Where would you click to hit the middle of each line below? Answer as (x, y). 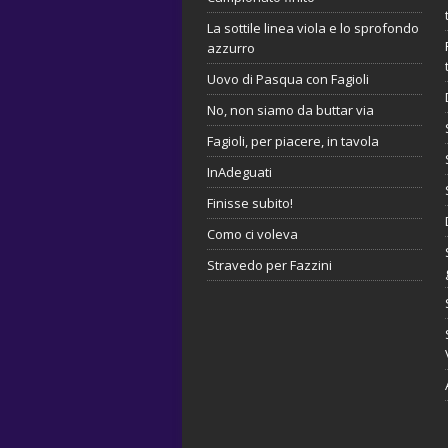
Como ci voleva (252, 233)
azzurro (231, 47)
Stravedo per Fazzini (269, 264)
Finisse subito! (250, 202)
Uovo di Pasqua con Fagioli (288, 78)
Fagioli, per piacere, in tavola (293, 140)
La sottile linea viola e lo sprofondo (313, 27)
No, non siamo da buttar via (290, 109)
